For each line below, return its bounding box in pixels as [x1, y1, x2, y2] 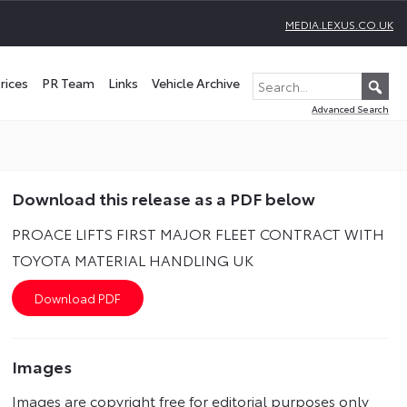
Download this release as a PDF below [12, 186, 316, 210]
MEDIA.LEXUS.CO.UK [285, 16, 393, 32]
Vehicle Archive [152, 74, 240, 92]
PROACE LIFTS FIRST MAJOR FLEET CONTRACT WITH [12, 223, 385, 243]
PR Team [42, 74, 94, 92]
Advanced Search [312, 102, 389, 116]
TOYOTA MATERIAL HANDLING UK [12, 249, 254, 270]
